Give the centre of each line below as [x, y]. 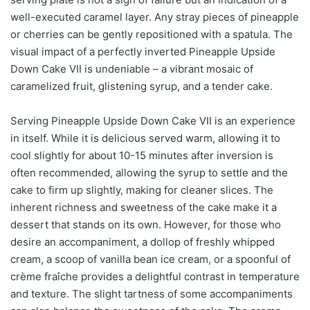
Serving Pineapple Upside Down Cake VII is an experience [153, 120]
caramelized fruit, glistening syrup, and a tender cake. [142, 86]
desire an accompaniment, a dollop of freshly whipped [143, 241]
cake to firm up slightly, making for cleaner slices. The [142, 190]
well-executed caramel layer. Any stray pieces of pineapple [155, 17]
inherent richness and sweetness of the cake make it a [144, 207]
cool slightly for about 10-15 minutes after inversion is [142, 155]
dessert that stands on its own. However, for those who [146, 224]
